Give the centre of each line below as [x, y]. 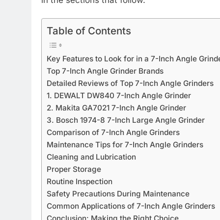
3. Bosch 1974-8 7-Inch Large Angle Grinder [126, 120]
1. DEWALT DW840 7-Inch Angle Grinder [119, 96]
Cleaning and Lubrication [91, 157]
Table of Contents [89, 31]
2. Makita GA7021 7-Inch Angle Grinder [116, 108]
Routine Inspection [80, 182]
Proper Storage [74, 169]
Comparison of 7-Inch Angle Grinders [113, 133]
